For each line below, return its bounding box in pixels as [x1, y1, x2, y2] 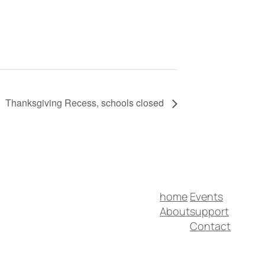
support [190, 203, 229, 218]
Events [190, 189, 223, 203]
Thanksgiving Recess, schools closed [5, 96, 166, 110]
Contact [190, 218, 231, 233]
